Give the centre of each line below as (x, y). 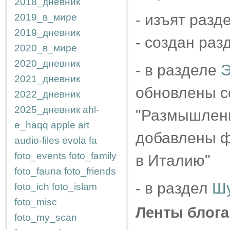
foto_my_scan (46, 217)
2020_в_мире (46, 48)
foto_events (40, 156)
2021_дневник (47, 79)
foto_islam (74, 187)
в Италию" (173, 160)
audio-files (37, 140)
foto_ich (32, 187)
